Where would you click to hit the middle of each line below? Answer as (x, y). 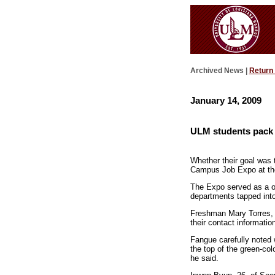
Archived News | (219, 71)
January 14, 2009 (226, 100)
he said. (204, 258)
